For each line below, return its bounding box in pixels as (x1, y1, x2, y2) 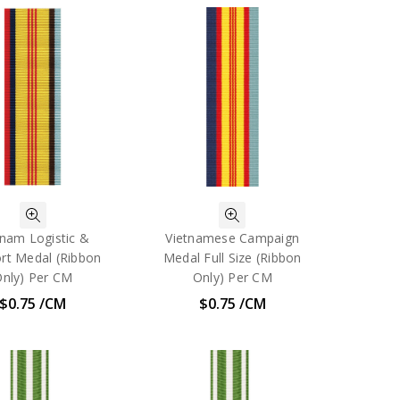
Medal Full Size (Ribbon (162, 249, 302, 267)
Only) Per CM (192, 269, 272, 287)
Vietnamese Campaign (165, 229, 300, 247)
